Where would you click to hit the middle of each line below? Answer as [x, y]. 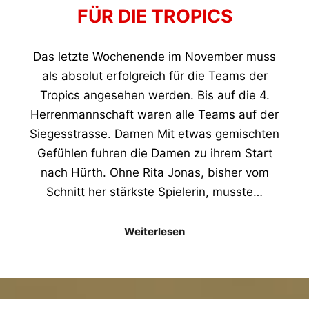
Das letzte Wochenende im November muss [154, 56]
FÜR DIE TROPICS [154, 16]
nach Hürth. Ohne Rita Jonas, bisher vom [154, 172]
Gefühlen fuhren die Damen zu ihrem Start [154, 153]
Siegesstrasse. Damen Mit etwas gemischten [154, 133]
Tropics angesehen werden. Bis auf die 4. [154, 95]
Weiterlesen [154, 231]
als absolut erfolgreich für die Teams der [154, 76]
